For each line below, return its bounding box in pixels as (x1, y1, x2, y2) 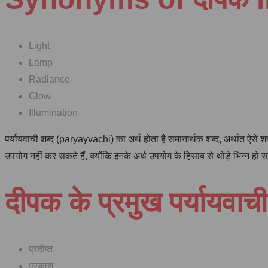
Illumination (29, 107, 78, 118)
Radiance (29, 74, 70, 84)
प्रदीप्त (29, 243, 53, 254)
